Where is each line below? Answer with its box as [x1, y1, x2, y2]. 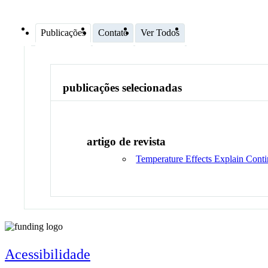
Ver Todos [141, 27, 179, 38]
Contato [98, 27, 128, 38]
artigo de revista [87, 135, 166, 148]
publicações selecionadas [63, 81, 182, 95]
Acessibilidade [5, 246, 90, 262]
